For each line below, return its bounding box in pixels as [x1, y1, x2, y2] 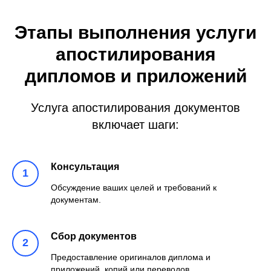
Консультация [51, 161, 119, 172]
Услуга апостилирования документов [31, 100, 240, 114]
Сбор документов [51, 230, 137, 241]
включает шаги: [92, 117, 179, 131]
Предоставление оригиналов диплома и [51, 252, 211, 262]
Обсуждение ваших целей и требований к [51, 182, 217, 192]
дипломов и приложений [24, 65, 247, 86]
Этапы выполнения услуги [15, 22, 256, 42]
